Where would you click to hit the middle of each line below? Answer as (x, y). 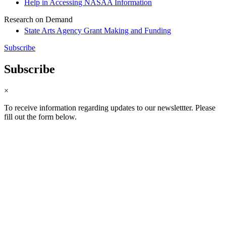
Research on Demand (38, 20)
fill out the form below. (40, 117)
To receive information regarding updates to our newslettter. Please (110, 108)
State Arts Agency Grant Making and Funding (98, 31)
